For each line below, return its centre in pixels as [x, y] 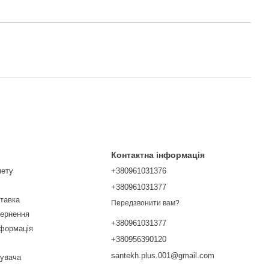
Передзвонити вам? [146, 203]
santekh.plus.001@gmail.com [163, 256]
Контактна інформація [158, 155]
